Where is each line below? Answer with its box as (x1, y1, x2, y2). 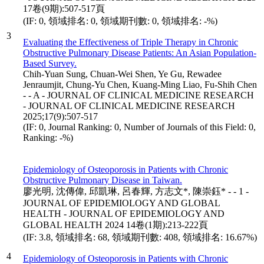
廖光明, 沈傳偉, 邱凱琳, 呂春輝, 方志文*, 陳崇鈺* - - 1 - (23, 186, 249, 196)
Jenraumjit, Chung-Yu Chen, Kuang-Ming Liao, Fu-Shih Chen (23, 79, 257, 90)
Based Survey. (23, 58, 77, 68)
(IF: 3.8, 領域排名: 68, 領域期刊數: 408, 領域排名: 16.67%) (23, 232, 257, 242)
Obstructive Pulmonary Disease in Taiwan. (23, 174, 182, 185)
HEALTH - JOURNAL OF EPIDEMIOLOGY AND (23, 208, 225, 219)
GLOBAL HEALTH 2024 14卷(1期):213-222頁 (23, 219, 208, 230)
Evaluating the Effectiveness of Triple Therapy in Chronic (23, 37, 238, 47)
